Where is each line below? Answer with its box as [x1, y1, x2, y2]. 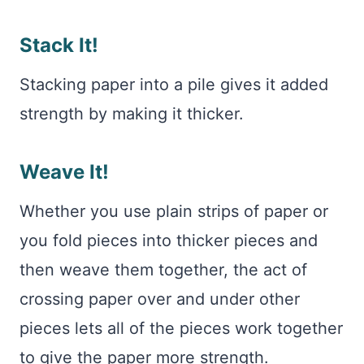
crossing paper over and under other [19, 289, 300, 309]
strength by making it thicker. [19, 104, 249, 123]
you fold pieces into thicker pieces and [19, 231, 318, 250]
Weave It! [19, 160, 109, 184]
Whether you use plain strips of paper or [19, 201, 328, 221]
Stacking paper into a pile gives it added [19, 75, 328, 94]
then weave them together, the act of [19, 260, 307, 279]
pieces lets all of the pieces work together [19, 318, 343, 338]
